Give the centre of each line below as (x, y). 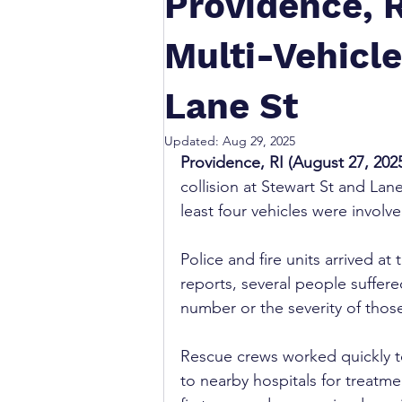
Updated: (193, 141)
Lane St (231, 106)
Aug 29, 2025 (259, 141)
